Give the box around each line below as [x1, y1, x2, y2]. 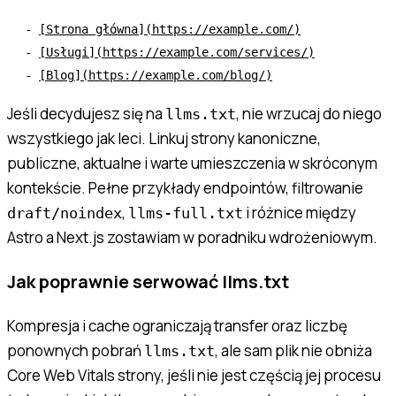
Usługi [46, 45, 88, 60]
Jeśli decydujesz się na [7, 103, 165, 125]
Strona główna [46, 22, 138, 37]
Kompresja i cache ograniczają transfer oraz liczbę [7, 315, 347, 336]
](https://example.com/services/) [88, 45, 315, 60]
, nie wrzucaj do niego [236, 103, 382, 125]
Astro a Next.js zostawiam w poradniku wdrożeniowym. [7, 227, 377, 248]
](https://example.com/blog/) [74, 68, 272, 83]
